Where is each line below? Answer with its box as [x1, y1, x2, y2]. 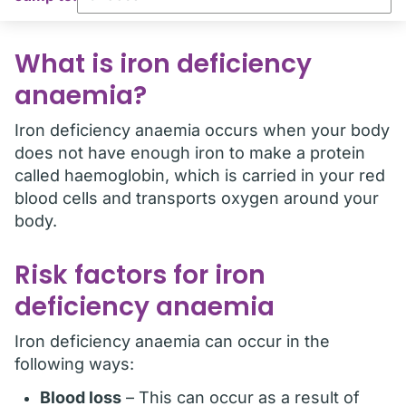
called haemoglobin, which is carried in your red [14, 166, 385, 185]
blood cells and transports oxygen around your [14, 188, 379, 208]
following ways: [14, 354, 134, 373]
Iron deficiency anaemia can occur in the [14, 332, 330, 351]
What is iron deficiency [14, 46, 312, 82]
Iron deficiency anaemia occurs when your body [14, 121, 390, 140]
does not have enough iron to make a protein [14, 143, 365, 162]
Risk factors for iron [14, 257, 266, 293]
